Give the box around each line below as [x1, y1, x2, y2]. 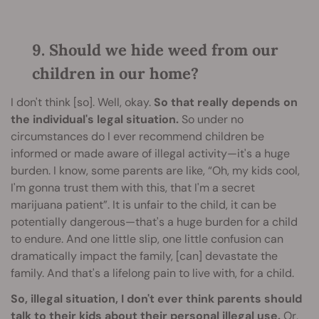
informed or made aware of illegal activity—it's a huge [11, 145, 290, 161]
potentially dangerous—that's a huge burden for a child [11, 214, 298, 229]
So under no [179, 111, 244, 127]
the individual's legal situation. [11, 111, 179, 127]
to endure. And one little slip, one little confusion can [11, 231, 283, 246]
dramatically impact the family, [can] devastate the [11, 248, 278, 263]
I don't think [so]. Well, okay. [11, 94, 154, 110]
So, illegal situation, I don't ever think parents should [11, 291, 302, 306]
